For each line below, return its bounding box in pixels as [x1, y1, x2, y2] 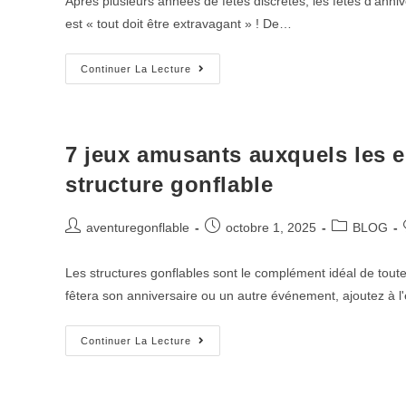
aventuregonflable [86, 220, 189, 235]
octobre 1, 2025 [226, 220, 316, 235]
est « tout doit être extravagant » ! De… [65, 16, 292, 31]
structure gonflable [65, 172, 274, 197]
